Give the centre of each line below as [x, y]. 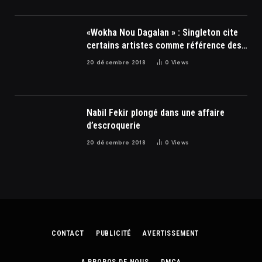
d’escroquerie [113, 125]
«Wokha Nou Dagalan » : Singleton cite [103, 32]
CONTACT [68, 233]
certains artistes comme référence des [164, 45]
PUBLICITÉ [113, 233]
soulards [104, 58]
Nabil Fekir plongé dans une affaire [156, 112]
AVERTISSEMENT [171, 233]
